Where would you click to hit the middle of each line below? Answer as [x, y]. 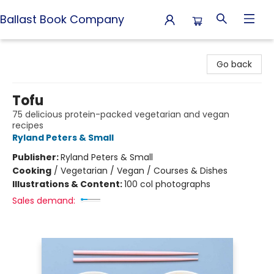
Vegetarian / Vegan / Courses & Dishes [144, 171]
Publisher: [36, 157]
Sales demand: [44, 201]
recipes [28, 125]
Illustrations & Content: [68, 184]
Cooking [32, 171]
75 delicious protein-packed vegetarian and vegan [121, 114]
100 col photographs [167, 184]
